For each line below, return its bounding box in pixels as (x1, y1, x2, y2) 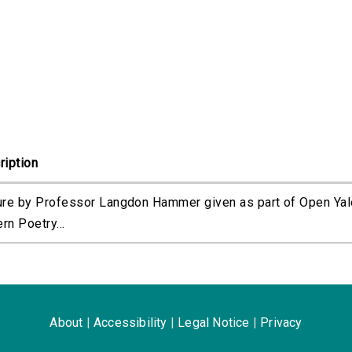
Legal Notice (178, 315, 250, 331)
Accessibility (93, 315, 167, 331)
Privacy (260, 315, 302, 331)
